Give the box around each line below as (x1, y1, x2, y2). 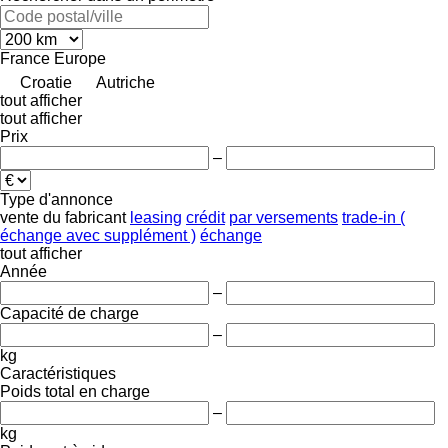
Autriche (96, 73, 155, 91)
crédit (186, 208, 225, 226)
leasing (130, 208, 182, 226)
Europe (54, 49, 106, 67)
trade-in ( (342, 208, 405, 226)
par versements (229, 208, 338, 226)
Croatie (20, 73, 72, 91)
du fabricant (43, 208, 126, 226)
